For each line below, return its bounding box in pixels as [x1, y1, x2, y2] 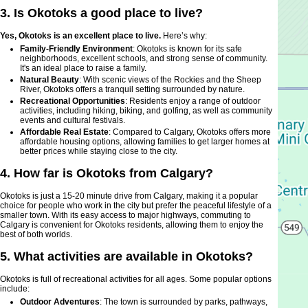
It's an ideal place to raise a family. [20, 63, 146, 74]
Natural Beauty [20, 75, 79, 85]
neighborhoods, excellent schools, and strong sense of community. [20, 54, 267, 64]
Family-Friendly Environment [20, 44, 133, 54]
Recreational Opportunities [20, 96, 125, 107]
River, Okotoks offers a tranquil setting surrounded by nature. [20, 85, 245, 95]
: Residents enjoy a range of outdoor [125, 96, 261, 107]
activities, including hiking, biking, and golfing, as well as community [20, 106, 272, 116]
